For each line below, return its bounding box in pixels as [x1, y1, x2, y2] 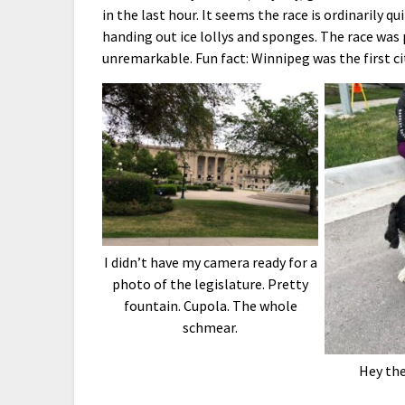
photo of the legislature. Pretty [112, 274, 309, 293]
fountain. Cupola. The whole [123, 296, 297, 315]
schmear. [183, 317, 239, 336]
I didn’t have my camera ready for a [103, 252, 317, 271]
